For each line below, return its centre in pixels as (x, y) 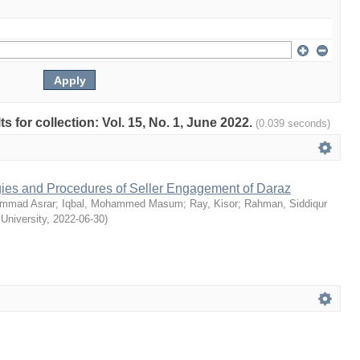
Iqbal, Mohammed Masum (123, 204)
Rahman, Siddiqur (286, 204)
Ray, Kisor (214, 204)
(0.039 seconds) (293, 123)
